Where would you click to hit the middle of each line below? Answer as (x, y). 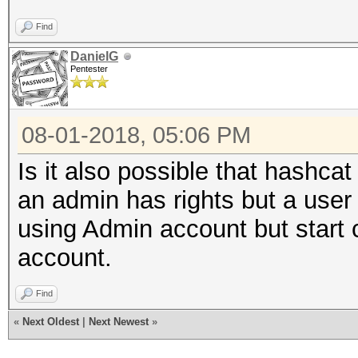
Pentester (89, 69)
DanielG (94, 56)
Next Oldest (51, 322)
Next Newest (119, 322)
